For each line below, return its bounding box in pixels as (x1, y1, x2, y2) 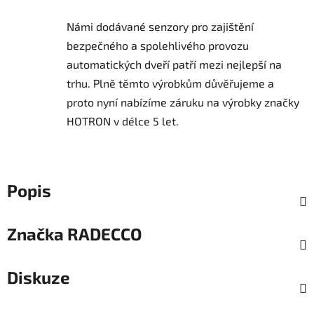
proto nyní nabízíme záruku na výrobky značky (67, 95, 299, 109)
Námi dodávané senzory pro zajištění (67, 20, 254, 34)
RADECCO (64, 224, 142, 245)
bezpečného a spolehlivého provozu (67, 39, 249, 53)
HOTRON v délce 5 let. (67, 114, 179, 128)
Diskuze (7, 267, 70, 288)
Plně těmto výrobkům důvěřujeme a (93, 76, 274, 90)
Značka (7, 224, 64, 245)
